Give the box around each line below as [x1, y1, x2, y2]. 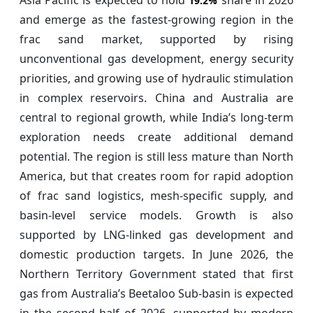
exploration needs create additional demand [20, 129, 293, 145]
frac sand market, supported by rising [20, 31, 293, 47]
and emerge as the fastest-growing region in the [20, 11, 293, 27]
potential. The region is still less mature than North [20, 148, 293, 164]
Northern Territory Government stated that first [20, 265, 293, 282]
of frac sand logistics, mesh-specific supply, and [20, 187, 293, 203]
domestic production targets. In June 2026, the [20, 246, 293, 262]
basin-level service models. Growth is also [20, 207, 293, 223]
